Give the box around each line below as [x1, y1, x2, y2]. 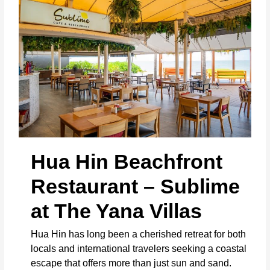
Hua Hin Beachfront [31, 149, 223, 173]
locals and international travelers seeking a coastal [31, 243, 247, 254]
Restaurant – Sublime [31, 174, 240, 198]
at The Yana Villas [31, 199, 202, 222]
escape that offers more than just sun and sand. [31, 258, 232, 269]
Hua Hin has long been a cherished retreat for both [31, 229, 246, 240]
